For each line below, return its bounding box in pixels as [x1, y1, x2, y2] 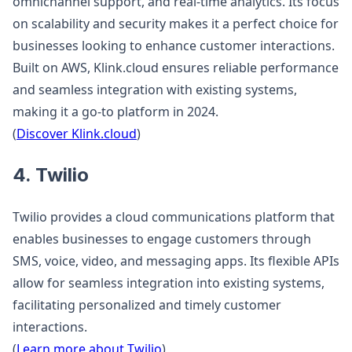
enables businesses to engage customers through [13, 230, 311, 247]
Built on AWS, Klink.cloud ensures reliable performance [13, 59, 339, 76]
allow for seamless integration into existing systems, [13, 274, 324, 291]
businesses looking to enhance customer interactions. [13, 37, 335, 54]
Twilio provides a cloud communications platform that [13, 208, 335, 225]
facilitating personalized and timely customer [13, 296, 281, 313]
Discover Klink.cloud [16, 125, 137, 142]
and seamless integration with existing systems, [13, 81, 297, 98]
